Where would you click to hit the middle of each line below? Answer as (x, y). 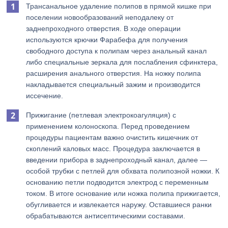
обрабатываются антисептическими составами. (106, 216)
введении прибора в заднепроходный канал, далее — (117, 160)
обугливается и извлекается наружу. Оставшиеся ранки (119, 205)
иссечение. (45, 96)
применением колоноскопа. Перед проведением (108, 126)
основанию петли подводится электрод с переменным (118, 182)
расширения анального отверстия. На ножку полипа (114, 73)
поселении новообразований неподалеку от (100, 17)
